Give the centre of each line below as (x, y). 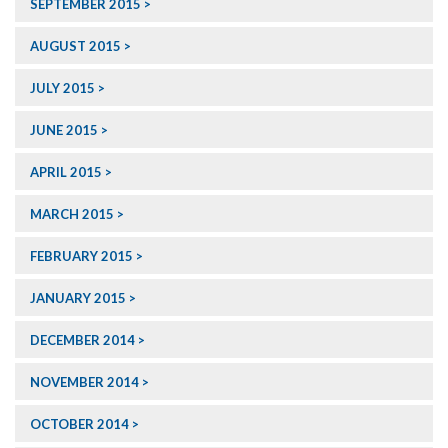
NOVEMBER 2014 (84, 382)
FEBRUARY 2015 (81, 256)
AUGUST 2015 (75, 46)
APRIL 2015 (66, 172)
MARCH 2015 (72, 214)
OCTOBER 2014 (79, 424)
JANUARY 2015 (78, 298)
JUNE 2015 (64, 130)
